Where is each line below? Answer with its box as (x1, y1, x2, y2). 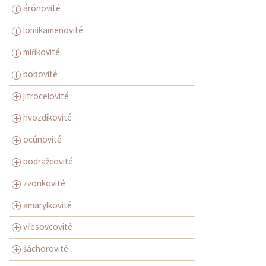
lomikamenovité (23, 24, 83, 36)
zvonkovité (23, 177, 65, 189)
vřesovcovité (23, 221, 72, 233)
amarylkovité (23, 199, 72, 211)
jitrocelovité (23, 90, 69, 102)
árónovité (23, 2, 61, 14)
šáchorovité (23, 243, 68, 255)
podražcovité (23, 155, 73, 167)
